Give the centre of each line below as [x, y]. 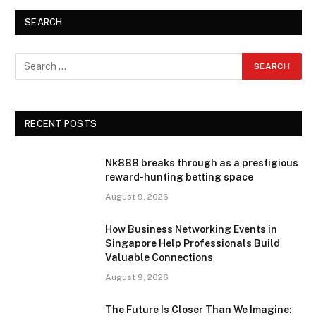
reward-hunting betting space [179, 177]
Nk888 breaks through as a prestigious [202, 163]
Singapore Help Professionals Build [193, 243]
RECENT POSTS [61, 123]
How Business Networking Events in [191, 229]
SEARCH [44, 22]
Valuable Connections [159, 257]
